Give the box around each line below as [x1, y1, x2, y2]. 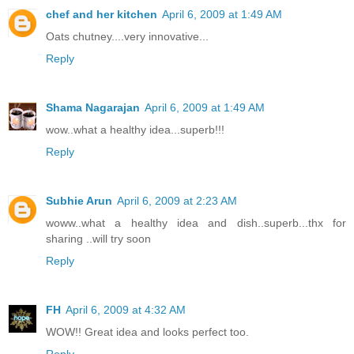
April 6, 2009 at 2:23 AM [117, 194, 237, 208]
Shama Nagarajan [46, 101, 140, 115]
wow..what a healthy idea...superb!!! [46, 123, 224, 137]
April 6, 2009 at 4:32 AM [66, 303, 186, 317]
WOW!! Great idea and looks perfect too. [46, 326, 249, 339]
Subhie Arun [46, 194, 112, 208]
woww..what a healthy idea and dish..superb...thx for [46, 217, 346, 230]
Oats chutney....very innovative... [46, 30, 209, 43]
